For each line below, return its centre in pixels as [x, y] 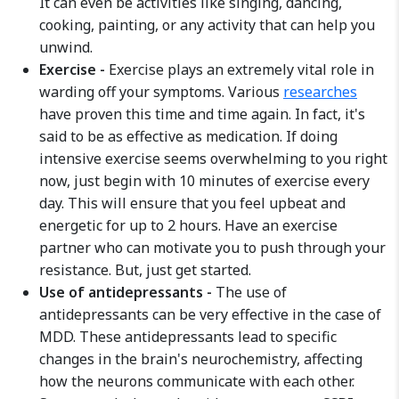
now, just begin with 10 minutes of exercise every [204, 181]
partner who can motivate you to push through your [212, 248]
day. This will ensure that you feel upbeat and [192, 203]
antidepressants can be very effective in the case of [210, 314]
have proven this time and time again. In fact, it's [202, 114]
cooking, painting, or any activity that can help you [207, 25]
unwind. [66, 47]
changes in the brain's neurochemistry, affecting [201, 359]
